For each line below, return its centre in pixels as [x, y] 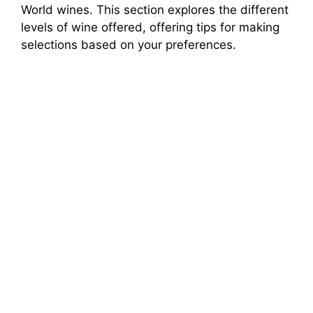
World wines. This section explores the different [155, 10]
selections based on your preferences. [129, 45]
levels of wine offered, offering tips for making [150, 28]
